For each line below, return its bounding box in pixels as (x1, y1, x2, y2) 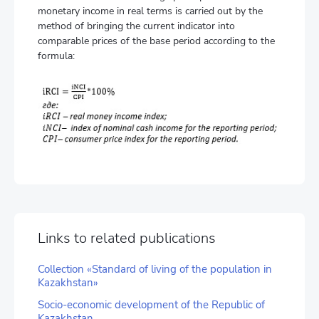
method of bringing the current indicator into (38, 19, 235, 33)
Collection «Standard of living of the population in (38, 262, 272, 277)
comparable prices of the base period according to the (38, 33, 275, 48)
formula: (38, 48, 75, 63)
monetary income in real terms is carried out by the (38, 4, 263, 18)
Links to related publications (38, 229, 216, 249)
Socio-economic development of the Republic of (38, 298, 265, 313)
